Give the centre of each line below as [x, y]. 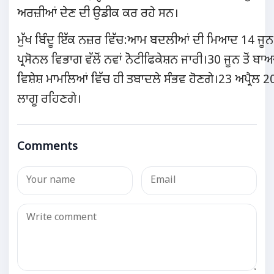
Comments [48, 147]
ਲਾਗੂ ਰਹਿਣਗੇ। [50, 99]
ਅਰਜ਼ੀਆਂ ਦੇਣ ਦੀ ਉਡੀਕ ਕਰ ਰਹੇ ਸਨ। [98, 14]
